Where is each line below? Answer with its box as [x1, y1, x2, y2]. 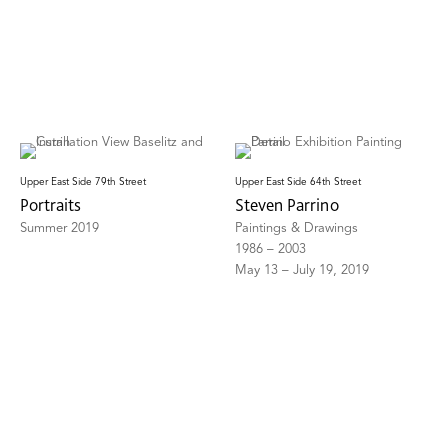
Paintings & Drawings [235, 222, 359, 236]
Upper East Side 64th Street [235, 177, 362, 188]
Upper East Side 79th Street [20, 177, 146, 188]
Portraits [20, 194, 81, 216]
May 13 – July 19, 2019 [235, 264, 370, 278]
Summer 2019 [20, 222, 99, 236]
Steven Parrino [235, 194, 340, 216]
